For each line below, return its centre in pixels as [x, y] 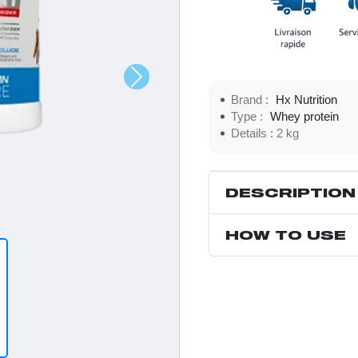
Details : [254, 133]
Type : [249, 116]
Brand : [251, 99]
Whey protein [304, 116]
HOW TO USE [286, 234]
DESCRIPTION [290, 192]
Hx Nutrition [306, 99]
